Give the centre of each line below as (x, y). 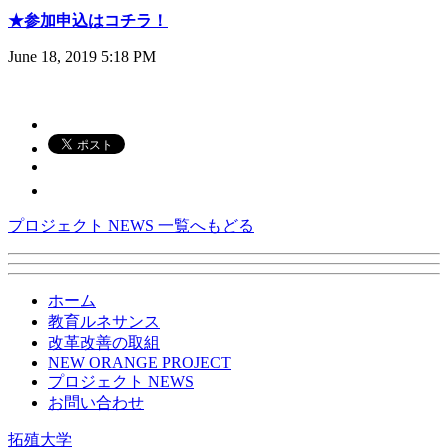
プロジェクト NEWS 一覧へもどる (131, 226)
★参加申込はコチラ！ (88, 21)
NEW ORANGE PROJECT (139, 363)
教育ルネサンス (104, 322)
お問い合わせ (96, 403)
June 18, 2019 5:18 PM (82, 57)
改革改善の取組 (104, 343)
